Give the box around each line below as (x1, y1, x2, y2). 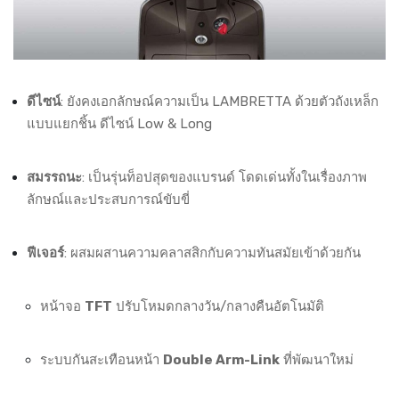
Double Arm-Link (163, 352, 280, 369)
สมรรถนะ (27, 169, 82, 186)
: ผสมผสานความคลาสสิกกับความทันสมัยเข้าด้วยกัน (64, 245, 361, 262)
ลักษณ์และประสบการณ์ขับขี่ (27, 191, 190, 208)
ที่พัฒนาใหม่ (280, 352, 354, 369)
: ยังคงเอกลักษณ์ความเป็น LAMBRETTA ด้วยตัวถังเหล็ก (61, 94, 379, 110)
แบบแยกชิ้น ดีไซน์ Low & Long (27, 116, 212, 133)
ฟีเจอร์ (27, 245, 64, 262)
